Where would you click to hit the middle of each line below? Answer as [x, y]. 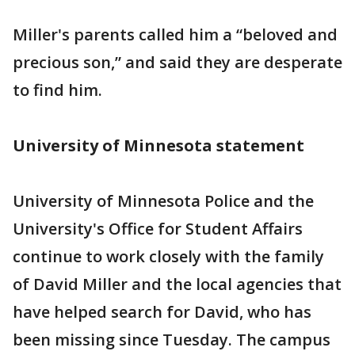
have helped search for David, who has [162, 312]
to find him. [57, 90]
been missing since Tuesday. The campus [172, 340]
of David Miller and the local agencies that [177, 284]
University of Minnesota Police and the [163, 201]
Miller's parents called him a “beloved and [175, 34]
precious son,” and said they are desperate [177, 62]
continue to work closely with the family [168, 256]
